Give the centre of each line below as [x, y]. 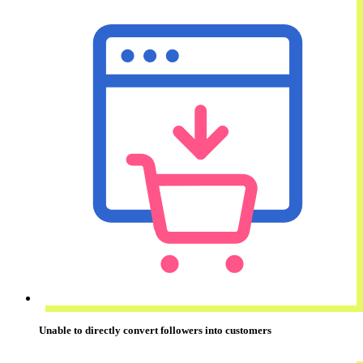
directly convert [122, 330]
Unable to [62, 330]
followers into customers [215, 330]
